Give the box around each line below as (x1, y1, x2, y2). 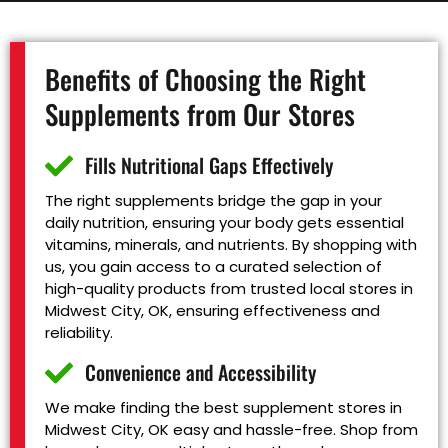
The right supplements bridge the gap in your (45, 189, 382, 211)
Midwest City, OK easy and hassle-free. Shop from (45, 418, 418, 440)
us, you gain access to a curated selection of (45, 255, 382, 277)
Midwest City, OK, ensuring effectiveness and (45, 299, 380, 321)
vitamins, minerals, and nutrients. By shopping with (45, 233, 417, 255)
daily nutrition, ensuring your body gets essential (45, 211, 404, 233)
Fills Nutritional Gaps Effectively (85, 150, 333, 181)
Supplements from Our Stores (45, 93, 355, 134)
